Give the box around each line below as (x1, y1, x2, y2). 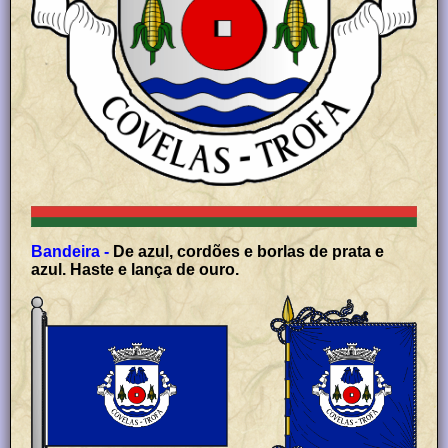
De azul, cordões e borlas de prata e (113, 243, 385, 261)
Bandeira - (31, 243, 110, 261)
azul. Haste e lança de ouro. (31, 261, 240, 279)
